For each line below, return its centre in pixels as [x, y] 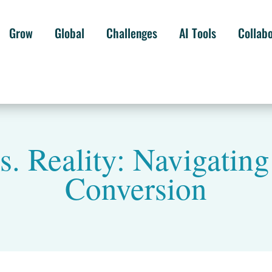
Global [69, 33]
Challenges [131, 33]
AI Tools [197, 33]
